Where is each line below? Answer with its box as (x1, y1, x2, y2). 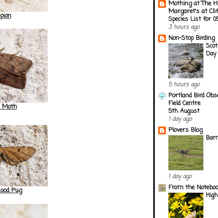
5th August (168, 106, 200, 116)
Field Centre (168, 98, 200, 108)
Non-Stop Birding (168, 33, 215, 43)
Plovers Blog (168, 125, 202, 135)
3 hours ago (168, 22, 200, 32)
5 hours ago (168, 80, 200, 89)
